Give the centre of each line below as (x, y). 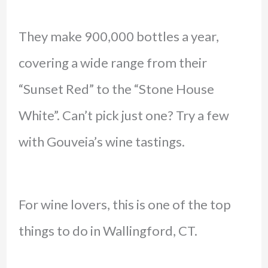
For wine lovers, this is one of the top (124, 204)
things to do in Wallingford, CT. (108, 230)
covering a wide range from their (112, 63)
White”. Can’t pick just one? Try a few (124, 115)
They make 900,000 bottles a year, (118, 36)
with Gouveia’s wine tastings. (101, 142)
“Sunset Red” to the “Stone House (116, 89)
